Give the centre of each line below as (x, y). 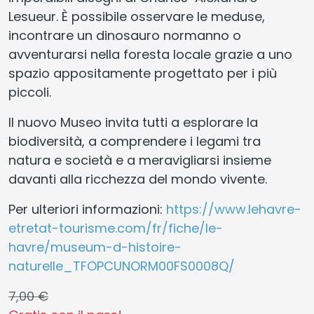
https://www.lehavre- (234, 209)
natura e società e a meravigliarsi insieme (140, 160)
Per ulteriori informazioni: (87, 209)
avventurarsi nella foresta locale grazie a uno (150, 54)
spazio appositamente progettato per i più (143, 73)
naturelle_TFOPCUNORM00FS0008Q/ (122, 266)
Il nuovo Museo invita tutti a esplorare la (133, 122)
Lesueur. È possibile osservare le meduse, (137, 16)
